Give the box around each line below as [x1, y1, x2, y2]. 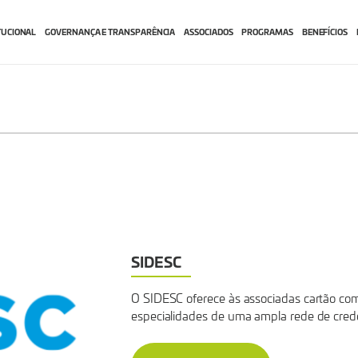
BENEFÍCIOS [301, 26, 348, 38]
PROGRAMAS [241, 26, 293, 38]
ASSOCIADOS [184, 26, 233, 38]
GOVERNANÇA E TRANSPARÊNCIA [45, 26, 176, 38]
